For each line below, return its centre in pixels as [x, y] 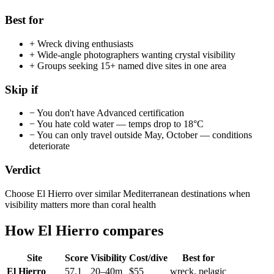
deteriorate [50, 146]
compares [131, 230]
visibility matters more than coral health [80, 204]
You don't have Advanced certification [110, 113]
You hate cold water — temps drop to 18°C [120, 124]
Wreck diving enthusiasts [85, 43]
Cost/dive [148, 258]
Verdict [23, 169]
